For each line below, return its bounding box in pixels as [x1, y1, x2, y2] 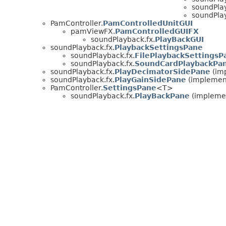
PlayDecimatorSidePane [115, 67, 210, 76]
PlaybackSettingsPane [115, 43, 203, 51]
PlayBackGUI [155, 35, 204, 43]
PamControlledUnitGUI [103, 19, 193, 27]
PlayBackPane [135, 91, 190, 100]
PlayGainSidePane [115, 75, 186, 84]
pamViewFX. [71, 27, 115, 35]
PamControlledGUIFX [115, 27, 199, 35]
